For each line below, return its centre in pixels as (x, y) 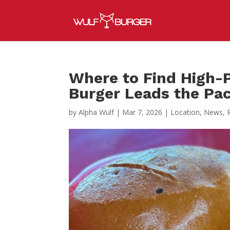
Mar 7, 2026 (142, 112)
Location (185, 112)
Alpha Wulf (97, 112)
